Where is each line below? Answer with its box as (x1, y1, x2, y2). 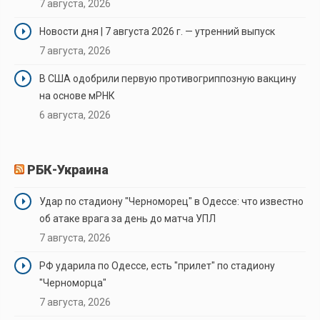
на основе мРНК (39, 89, 115, 101)
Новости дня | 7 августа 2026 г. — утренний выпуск (39, 25, 275, 37)
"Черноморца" (39, 276, 106, 289)
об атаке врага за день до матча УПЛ (39, 212, 216, 224)
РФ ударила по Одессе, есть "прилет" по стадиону (39, 259, 275, 271)
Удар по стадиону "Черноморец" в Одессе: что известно (39, 195, 304, 207)
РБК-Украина (27, 161, 109, 177)
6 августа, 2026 (39, 109, 111, 121)
